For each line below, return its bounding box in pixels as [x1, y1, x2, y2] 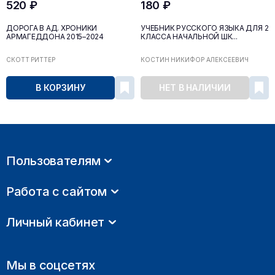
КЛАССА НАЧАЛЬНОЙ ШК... [141, 31, 238, 41]
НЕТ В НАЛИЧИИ [159, 82, 231, 93]
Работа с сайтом [6, 184, 107, 199]
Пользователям [6, 153, 101, 168]
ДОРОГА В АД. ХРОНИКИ [6, 23, 98, 33]
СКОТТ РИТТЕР [6, 55, 55, 63]
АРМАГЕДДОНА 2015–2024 [6, 31, 104, 41]
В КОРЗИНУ [36, 82, 85, 93]
